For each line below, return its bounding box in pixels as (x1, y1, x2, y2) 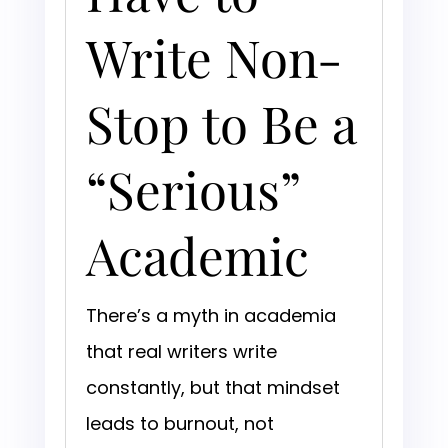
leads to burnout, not (85, 411, 274, 437)
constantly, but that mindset (85, 375, 340, 401)
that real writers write (85, 339, 277, 365)
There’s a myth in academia (85, 303, 336, 329)
